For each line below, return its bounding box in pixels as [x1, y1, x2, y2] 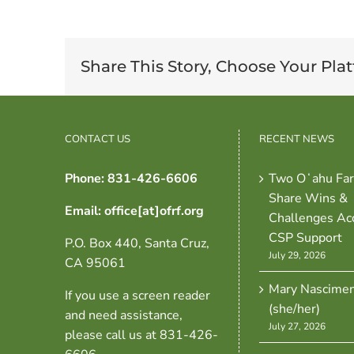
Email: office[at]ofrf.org [65, 201, 204, 220]
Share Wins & [269, 189, 348, 207]
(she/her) [269, 299, 320, 318]
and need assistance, [65, 306, 183, 324]
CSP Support [269, 228, 342, 247]
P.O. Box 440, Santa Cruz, [65, 234, 209, 252]
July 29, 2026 [269, 248, 326, 262]
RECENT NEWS [259, 131, 334, 145]
